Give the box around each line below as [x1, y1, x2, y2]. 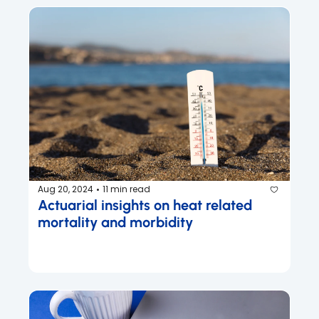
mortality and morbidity [38, 213, 193, 231]
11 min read [103, 183, 150, 196]
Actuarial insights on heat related [38, 196, 252, 214]
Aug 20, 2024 [38, 183, 93, 196]
